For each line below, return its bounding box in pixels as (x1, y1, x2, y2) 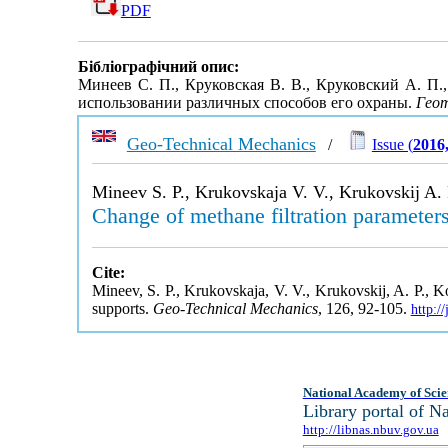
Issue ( (371, 136, 413, 153)
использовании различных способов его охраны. (77, 94, 416, 112)
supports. (91, 300, 153, 317)
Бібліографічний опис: (77, 58, 239, 76)
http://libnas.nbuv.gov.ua (302, 422, 439, 437)
